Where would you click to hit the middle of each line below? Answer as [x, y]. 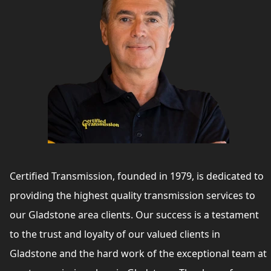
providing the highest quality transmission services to [132, 196]
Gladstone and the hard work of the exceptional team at [138, 254]
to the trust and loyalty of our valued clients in [115, 234]
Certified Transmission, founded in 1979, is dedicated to [137, 176]
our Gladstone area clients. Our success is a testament [134, 215]
